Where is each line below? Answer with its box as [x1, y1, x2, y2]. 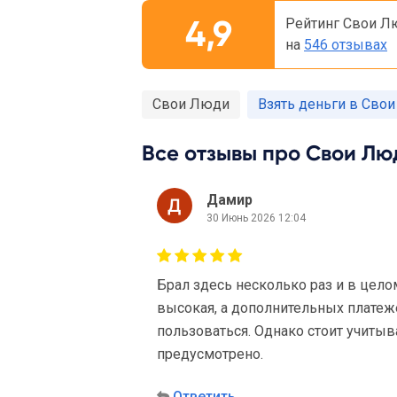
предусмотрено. [157, 346, 263, 362]
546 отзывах [304, 36, 387, 53]
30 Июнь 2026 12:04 [206, 211, 306, 224]
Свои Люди [152, 96, 230, 113]
